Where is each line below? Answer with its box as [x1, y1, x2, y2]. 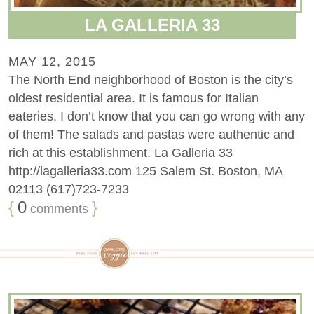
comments [27, 201, 88, 216]
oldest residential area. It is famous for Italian [8, 90, 259, 105]
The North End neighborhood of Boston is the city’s [8, 72, 293, 87]
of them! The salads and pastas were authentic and [8, 127, 294, 142]
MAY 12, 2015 [8, 54, 96, 69]
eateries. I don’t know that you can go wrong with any [8, 109, 305, 123]
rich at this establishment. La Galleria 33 [8, 145, 233, 160]
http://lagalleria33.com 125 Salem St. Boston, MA [8, 163, 282, 178]
